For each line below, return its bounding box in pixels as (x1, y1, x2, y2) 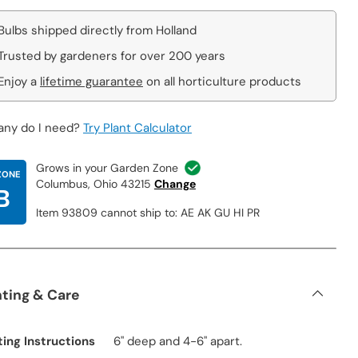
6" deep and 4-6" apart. (113, 333, 242, 349)
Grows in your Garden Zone (35, 160, 178, 175)
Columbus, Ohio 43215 (35, 176, 151, 191)
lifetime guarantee (39, 74, 143, 89)
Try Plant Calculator (82, 120, 192, 136)
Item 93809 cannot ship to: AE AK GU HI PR (35, 205, 260, 220)
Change (153, 176, 196, 191)
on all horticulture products (142, 74, 301, 89)
